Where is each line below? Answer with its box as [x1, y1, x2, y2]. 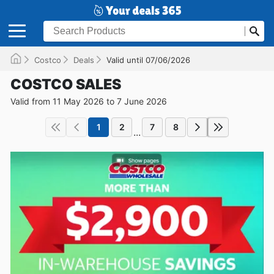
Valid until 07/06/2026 [106, 54, 190, 65]
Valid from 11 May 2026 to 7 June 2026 [10, 95, 167, 106]
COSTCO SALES [10, 75, 121, 93]
